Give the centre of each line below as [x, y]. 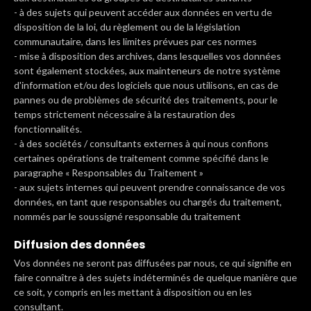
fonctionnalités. [48, 129]
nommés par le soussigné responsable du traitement [127, 216]
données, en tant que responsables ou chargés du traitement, [148, 202]
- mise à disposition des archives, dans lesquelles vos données [148, 56]
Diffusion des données [79, 245]
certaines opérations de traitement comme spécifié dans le [141, 158]
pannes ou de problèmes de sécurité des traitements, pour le [146, 100]
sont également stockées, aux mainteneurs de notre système [147, 70]
